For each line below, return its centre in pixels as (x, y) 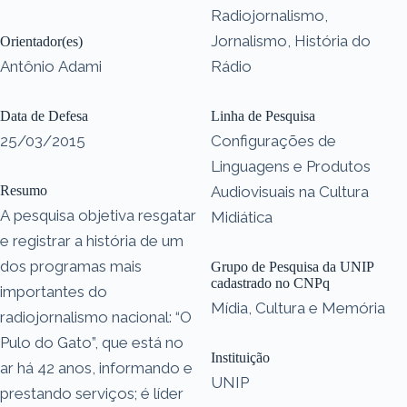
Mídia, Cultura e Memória (298, 308)
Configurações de (273, 140)
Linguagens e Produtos (291, 166)
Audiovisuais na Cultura (290, 191)
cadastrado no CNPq (270, 283)
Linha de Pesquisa (263, 115)
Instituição (240, 357)
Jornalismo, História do (291, 40)
